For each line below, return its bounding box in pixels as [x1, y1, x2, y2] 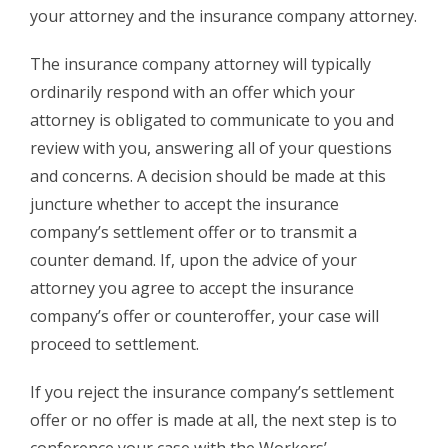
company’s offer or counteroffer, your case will [30, 304, 379, 327]
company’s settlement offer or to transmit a [30, 220, 357, 243]
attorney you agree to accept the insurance [30, 276, 354, 299]
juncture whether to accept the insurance [30, 192, 339, 215]
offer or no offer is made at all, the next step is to [30, 408, 397, 431]
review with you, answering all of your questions [30, 136, 392, 159]
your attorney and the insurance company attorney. [30, 4, 417, 27]
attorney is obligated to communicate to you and [30, 108, 394, 131]
